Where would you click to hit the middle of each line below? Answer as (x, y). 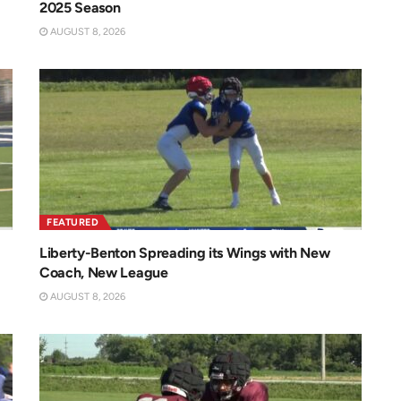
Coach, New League (104, 273)
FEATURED (73, 223)
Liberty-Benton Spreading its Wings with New (185, 253)
